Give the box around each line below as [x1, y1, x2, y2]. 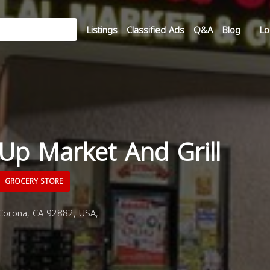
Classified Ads [127, 21, 184, 39]
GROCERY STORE [2, 175, 63, 188]
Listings [86, 21, 118, 39]
